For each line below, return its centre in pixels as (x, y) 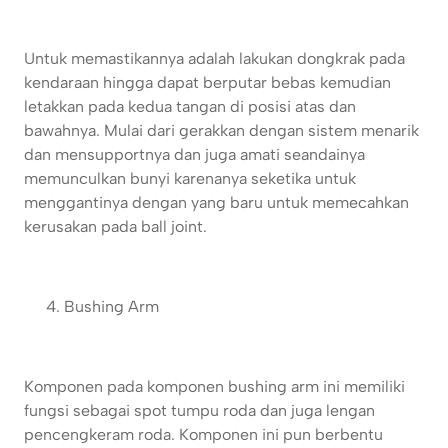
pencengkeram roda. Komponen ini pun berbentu (203, 435)
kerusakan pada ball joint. (117, 227)
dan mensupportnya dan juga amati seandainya (194, 155)
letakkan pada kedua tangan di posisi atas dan (190, 107)
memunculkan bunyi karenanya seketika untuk (190, 179)
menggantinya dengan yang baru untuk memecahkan (216, 203)
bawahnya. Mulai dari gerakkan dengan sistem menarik (221, 131)
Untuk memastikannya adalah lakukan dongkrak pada (214, 59)
